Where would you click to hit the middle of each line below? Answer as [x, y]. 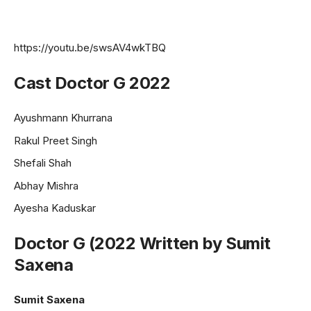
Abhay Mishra [46, 185]
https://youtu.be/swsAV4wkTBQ [90, 48]
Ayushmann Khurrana [63, 118]
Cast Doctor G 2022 [92, 83]
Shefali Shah [43, 163]
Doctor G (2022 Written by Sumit [142, 243]
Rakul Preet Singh [56, 140]
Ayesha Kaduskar [55, 208]
